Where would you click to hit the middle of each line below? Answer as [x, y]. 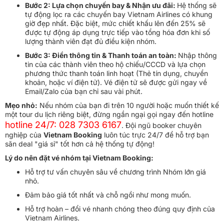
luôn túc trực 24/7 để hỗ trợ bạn [155, 134]
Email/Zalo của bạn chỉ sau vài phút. [84, 91]
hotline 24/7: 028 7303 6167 [63, 124]
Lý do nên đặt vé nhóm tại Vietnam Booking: [79, 157]
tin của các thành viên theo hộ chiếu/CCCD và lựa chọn [115, 64]
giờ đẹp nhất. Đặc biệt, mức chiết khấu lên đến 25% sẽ [115, 23]
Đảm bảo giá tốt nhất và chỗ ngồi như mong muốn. [108, 194]
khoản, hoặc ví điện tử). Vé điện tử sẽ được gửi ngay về [116, 82]
